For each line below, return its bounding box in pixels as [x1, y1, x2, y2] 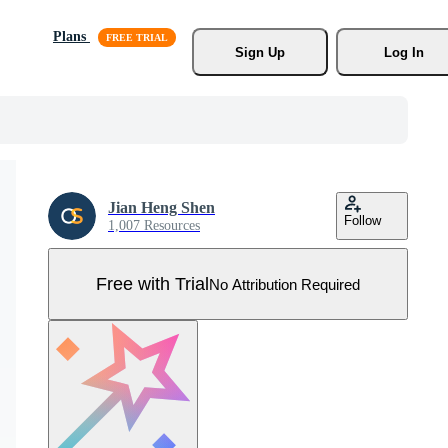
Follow [344, 213, 381, 228]
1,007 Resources [108, 218, 200, 233]
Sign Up [234, 44, 285, 60]
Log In [383, 44, 424, 60]
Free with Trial [96, 273, 209, 294]
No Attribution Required [209, 275, 360, 293]
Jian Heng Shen [108, 199, 215, 216]
